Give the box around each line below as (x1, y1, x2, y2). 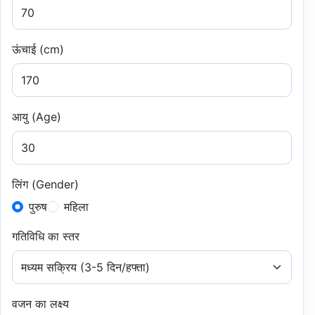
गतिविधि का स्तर (12, 229, 79, 243)
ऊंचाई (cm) (12, 42, 64, 56)
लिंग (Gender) (12, 177, 79, 191)
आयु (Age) (12, 110, 61, 124)
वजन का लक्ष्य (12, 297, 69, 311)
